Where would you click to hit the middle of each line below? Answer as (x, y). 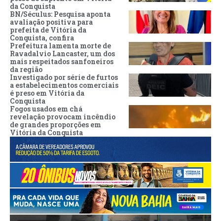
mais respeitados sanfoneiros (62, 62)
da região (26, 70)
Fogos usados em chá (46, 109)
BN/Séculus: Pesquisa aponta (60, 14)
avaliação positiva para (51, 22)
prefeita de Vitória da (48, 30)
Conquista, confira (42, 38)
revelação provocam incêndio (63, 117)
